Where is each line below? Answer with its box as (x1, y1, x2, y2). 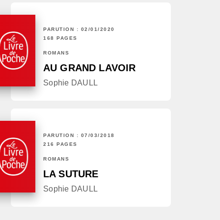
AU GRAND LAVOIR (43, 62, 136, 74)
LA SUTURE (43, 168, 99, 180)
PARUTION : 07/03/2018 (43, 133, 115, 138)
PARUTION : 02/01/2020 (43, 27, 115, 32)
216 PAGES (43, 141, 78, 147)
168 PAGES (43, 35, 78, 41)
